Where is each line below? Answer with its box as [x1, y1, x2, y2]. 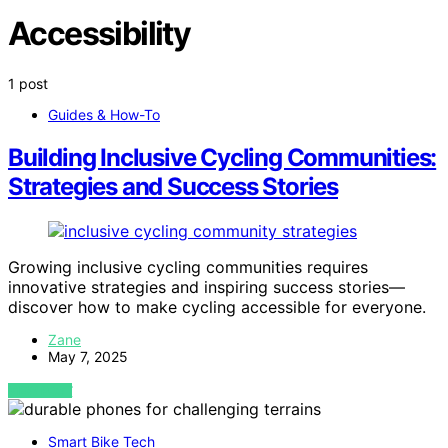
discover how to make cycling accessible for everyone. [8, 296, 426, 317]
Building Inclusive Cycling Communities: [8, 142, 437, 172]
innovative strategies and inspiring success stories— [8, 276, 405, 297]
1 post [8, 74, 48, 92]
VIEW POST [8, 382, 73, 398]
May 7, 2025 [48, 347, 128, 365]
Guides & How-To [48, 105, 160, 123]
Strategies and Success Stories [8, 171, 338, 201]
